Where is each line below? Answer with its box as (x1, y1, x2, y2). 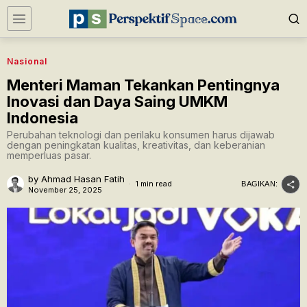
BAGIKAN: (241, 180, 278, 188)
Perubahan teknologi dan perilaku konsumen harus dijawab (7, 129, 275, 140)
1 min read (134, 179, 172, 188)
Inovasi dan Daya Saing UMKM (7, 93, 228, 110)
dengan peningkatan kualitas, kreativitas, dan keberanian (7, 139, 265, 151)
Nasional (7, 56, 47, 66)
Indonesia (7, 109, 78, 127)
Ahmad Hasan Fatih (41, 173, 125, 184)
